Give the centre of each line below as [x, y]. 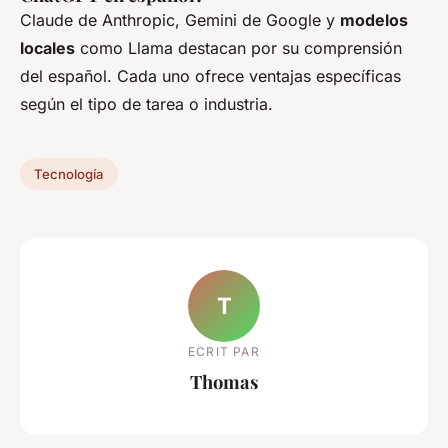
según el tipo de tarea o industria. [146, 104]
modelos [374, 20]
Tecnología [69, 173]
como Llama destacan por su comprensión [238, 48]
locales [47, 48]
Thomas [224, 381]
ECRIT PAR [224, 351]
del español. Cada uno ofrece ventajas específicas [210, 76]
